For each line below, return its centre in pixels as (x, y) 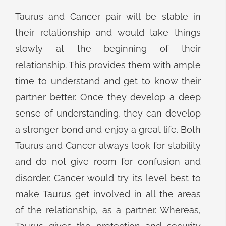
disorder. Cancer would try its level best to (108, 178)
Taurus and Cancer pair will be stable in (108, 16)
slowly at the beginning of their (108, 49)
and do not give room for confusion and (108, 162)
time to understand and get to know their (108, 81)
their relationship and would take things (108, 33)
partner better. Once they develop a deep (108, 97)
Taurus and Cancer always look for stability (108, 146)
